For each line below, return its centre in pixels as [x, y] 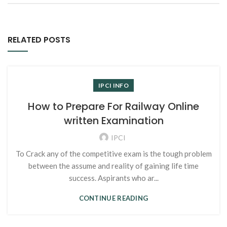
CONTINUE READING [113, 198]
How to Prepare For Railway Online [113, 106]
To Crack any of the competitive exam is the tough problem [113, 154]
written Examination [113, 121]
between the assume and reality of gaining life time [113, 166]
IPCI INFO [113, 85]
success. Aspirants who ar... [113, 178]
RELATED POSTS [39, 40]
